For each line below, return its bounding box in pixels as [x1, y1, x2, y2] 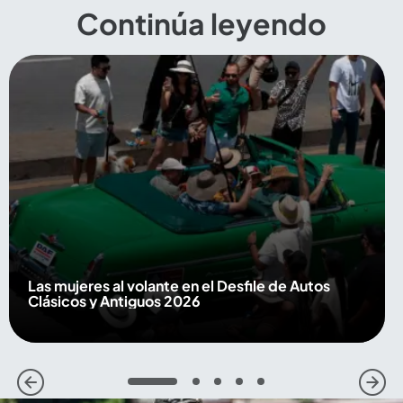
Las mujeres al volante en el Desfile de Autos [27, 275, 330, 295]
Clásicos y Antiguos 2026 [27, 291, 201, 310]
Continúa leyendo [76, 4, 327, 41]
